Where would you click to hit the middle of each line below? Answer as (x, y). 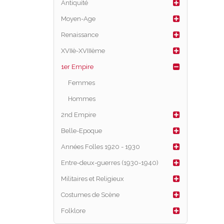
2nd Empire (78, 114)
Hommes (81, 98)
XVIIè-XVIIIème (83, 50)
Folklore (73, 210)
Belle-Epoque (81, 130)
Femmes (81, 82)
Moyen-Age (78, 18)
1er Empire (77, 66)
